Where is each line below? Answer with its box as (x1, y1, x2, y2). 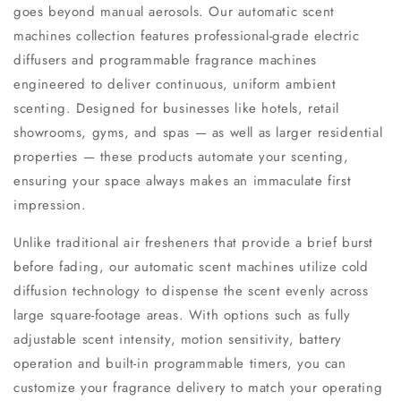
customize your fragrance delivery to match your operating (13, 378, 383, 398)
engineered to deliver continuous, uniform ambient (13, 74, 337, 95)
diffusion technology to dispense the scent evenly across (13, 281, 369, 302)
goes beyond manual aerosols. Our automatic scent (13, 2, 335, 22)
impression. (13, 195, 87, 216)
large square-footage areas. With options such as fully (13, 305, 351, 326)
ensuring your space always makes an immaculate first (13, 171, 352, 192)
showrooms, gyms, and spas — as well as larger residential (13, 123, 383, 143)
